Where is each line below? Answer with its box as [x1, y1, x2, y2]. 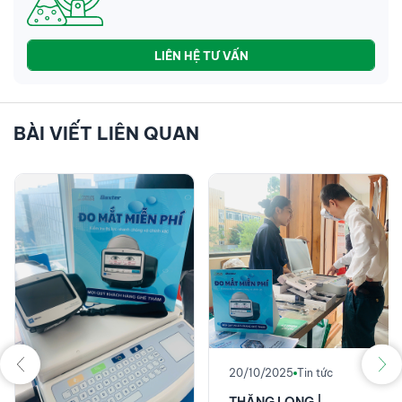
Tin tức [297, 365, 333, 380]
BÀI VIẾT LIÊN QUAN [13, 122, 199, 145]
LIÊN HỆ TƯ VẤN [153, 48, 249, 63]
